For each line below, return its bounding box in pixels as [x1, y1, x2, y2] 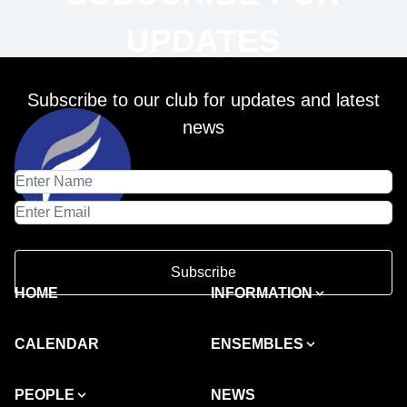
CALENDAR [15, 336, 99, 352]
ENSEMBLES [211, 336, 303, 352]
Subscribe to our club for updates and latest [27, 90, 380, 111]
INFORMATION [211, 285, 313, 302]
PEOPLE [15, 387, 74, 403]
